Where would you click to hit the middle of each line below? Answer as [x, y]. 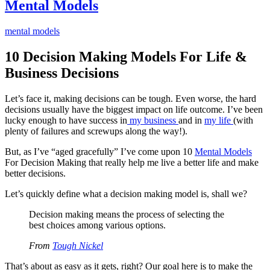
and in [191, 120]
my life [219, 120]
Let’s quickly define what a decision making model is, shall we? [126, 193]
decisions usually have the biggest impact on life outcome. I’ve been [134, 109]
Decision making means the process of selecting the [127, 214]
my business [153, 120]
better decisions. [35, 173]
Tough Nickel [78, 245]
